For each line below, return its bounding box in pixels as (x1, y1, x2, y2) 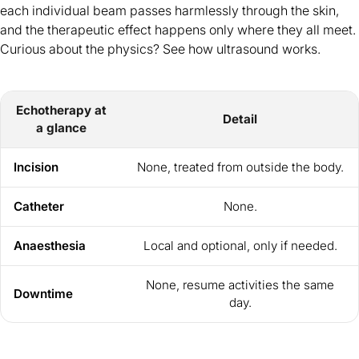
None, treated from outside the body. (136, 159, 344, 175)
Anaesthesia (14, 238, 86, 254)
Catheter (14, 199, 64, 215)
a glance (36, 120, 87, 136)
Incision (14, 159, 58, 175)
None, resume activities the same (146, 277, 334, 293)
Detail (223, 111, 257, 127)
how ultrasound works (188, 41, 317, 58)
